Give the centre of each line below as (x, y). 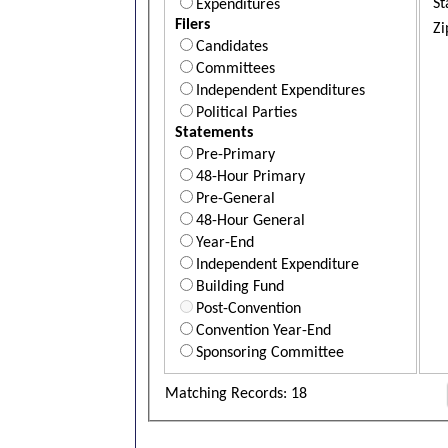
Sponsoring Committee (270, 352)
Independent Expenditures (280, 90)
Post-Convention (248, 308)
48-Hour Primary (250, 176)
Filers (192, 24)
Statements (214, 132)
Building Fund (240, 286)
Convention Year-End (263, 330)
